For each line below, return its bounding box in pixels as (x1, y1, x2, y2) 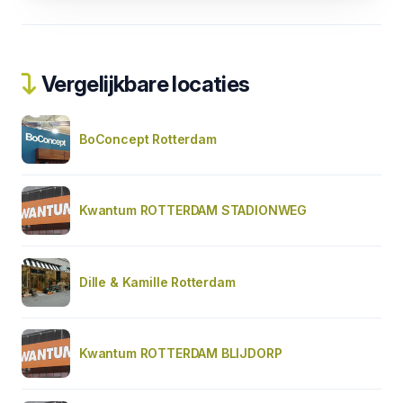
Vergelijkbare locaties (37, 70, 250, 97)
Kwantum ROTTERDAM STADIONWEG (79, 201, 308, 218)
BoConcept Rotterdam (79, 130, 217, 147)
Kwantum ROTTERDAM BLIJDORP (79, 345, 282, 361)
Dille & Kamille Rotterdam (79, 273, 236, 290)
